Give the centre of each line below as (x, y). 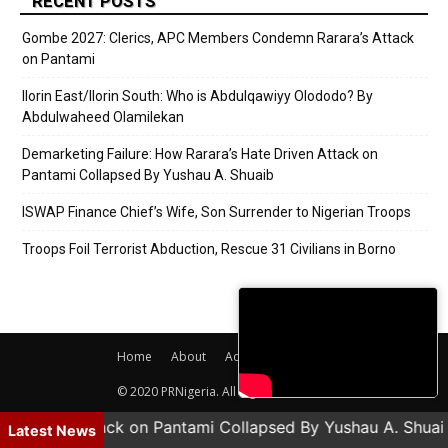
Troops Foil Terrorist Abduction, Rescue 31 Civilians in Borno (209, 249)
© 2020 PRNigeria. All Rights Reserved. (224, 392)
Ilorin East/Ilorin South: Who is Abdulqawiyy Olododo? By (197, 96)
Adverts (246, 357)
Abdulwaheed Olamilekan (103, 117)
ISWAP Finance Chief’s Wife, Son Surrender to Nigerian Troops (216, 212)
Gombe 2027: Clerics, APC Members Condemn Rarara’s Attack (218, 38)
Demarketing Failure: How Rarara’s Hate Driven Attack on (200, 154)
